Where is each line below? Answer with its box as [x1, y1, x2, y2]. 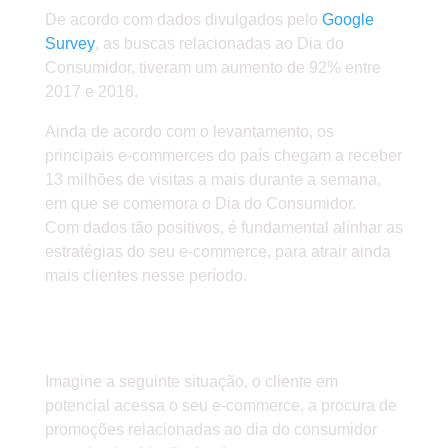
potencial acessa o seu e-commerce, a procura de [44, 397, 397, 415]
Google [321, 11, 374, 29]
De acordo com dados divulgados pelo [44, 11, 322, 29]
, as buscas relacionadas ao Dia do [94, 35, 344, 53]
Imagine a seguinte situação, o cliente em [44, 373, 338, 391]
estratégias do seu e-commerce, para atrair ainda [44, 243, 391, 261]
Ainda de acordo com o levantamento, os [44, 123, 334, 141]
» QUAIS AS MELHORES [44, 305, 300, 331]
